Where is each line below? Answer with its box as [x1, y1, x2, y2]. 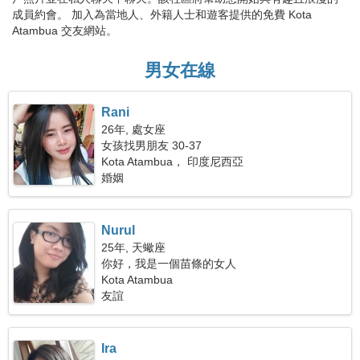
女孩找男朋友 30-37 [101, 139, 202, 152]
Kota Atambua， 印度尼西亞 [101, 155, 244, 168]
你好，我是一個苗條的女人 [101, 257, 237, 270]
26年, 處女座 [101, 123, 166, 136]
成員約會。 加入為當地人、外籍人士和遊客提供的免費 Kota [12, 8, 312, 21]
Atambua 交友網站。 [12, 24, 117, 37]
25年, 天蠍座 [101, 241, 166, 254]
